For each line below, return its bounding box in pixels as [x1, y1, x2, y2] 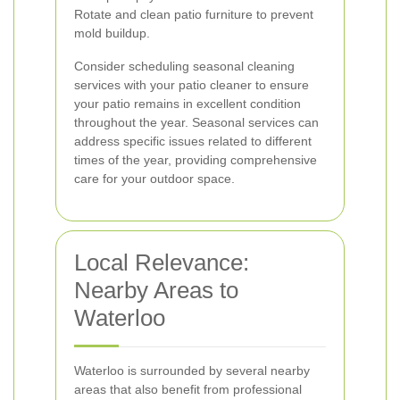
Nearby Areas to [74, 277, 238, 304]
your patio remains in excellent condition [74, 96, 301, 111]
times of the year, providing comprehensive [74, 153, 317, 167]
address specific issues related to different [74, 134, 312, 148]
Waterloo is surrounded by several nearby [74, 363, 310, 378]
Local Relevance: [74, 249, 249, 276]
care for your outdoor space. [74, 171, 235, 186]
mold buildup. [74, 26, 150, 40]
